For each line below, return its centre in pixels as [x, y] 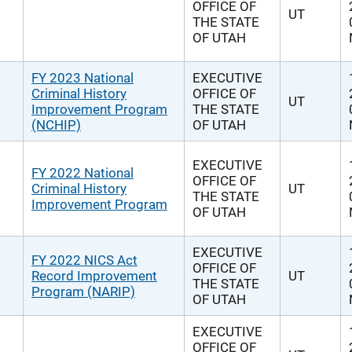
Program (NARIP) [83, 291]
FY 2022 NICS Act [84, 260]
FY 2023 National [82, 78]
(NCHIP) [56, 125]
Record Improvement [94, 276]
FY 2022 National [82, 173]
